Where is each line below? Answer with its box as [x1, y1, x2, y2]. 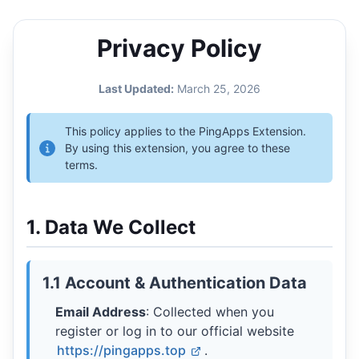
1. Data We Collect [26, 216, 196, 239]
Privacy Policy [97, 34, 262, 63]
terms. [65, 158, 98, 171]
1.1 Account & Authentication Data [42, 273, 307, 292]
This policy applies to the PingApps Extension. [65, 124, 306, 138]
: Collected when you [146, 304, 274, 320]
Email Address [55, 304, 146, 320]
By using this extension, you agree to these [65, 141, 290, 155]
